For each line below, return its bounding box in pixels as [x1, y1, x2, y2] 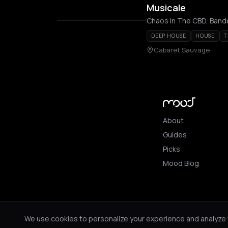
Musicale [147, 2, 186, 14]
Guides [163, 129, 187, 139]
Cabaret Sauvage [154, 45, 210, 54]
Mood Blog [163, 158, 199, 168]
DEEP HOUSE [151, 32, 186, 39]
